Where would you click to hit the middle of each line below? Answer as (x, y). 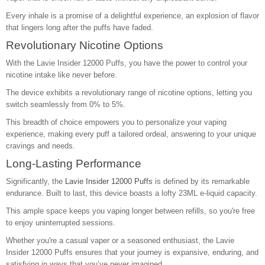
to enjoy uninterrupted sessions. (61, 223)
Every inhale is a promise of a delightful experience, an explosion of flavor (132, 16)
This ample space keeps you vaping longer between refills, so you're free (130, 211)
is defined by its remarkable (201, 181)
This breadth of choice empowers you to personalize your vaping (116, 122)
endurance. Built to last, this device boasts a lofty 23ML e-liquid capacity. (132, 193)
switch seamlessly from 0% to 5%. (66, 104)
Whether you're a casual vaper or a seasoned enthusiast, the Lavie (120, 240)
